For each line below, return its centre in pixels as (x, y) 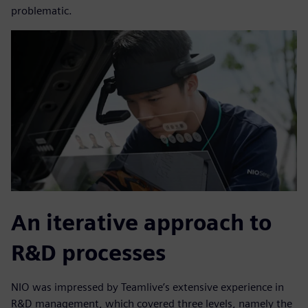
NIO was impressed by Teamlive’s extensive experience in (147, 287)
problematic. (42, 11)
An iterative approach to (141, 223)
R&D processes (88, 253)
